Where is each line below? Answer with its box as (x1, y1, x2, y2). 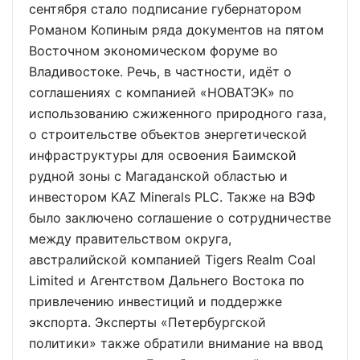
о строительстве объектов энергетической (29, 126, 307, 142)
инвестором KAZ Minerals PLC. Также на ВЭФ (29, 189, 316, 205)
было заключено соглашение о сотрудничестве (29, 210, 331, 226)
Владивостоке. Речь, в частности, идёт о (29, 63, 292, 80)
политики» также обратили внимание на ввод (29, 335, 323, 351)
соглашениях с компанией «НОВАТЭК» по (29, 84, 294, 100)
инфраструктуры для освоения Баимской (29, 147, 297, 163)
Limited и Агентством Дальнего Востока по (29, 272, 305, 288)
